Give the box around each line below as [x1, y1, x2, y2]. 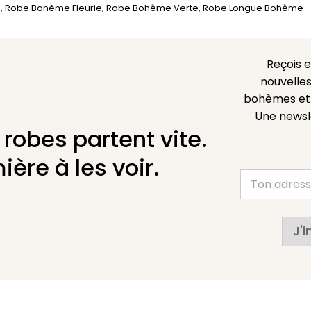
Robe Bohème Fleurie [5, 2, 102, 15]
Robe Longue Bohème [203, 2, 303, 15]
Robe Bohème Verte [106, 2, 199, 15]
